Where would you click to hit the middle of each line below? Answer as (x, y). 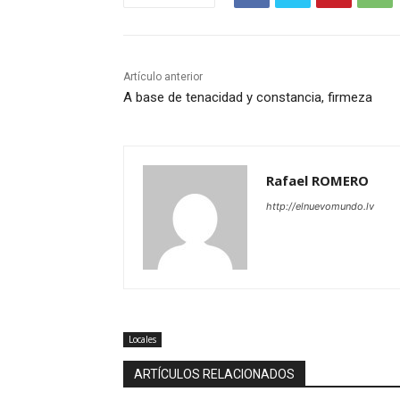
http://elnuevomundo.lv (320, 206)
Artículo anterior (163, 76)
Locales (142, 339)
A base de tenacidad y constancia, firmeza (248, 97)
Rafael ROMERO (317, 180)
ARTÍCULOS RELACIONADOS (214, 374)
